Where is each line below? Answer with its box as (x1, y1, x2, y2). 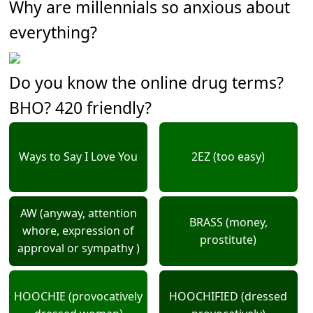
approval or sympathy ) (17, 240, 140, 256)
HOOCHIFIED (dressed (169, 288, 288, 304)
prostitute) (200, 231, 257, 247)
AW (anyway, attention (20, 205, 137, 221)
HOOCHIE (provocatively (14, 288, 143, 304)
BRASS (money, (189, 214, 268, 230)
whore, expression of (22, 223, 135, 239)
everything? (9, 20, 98, 43)
